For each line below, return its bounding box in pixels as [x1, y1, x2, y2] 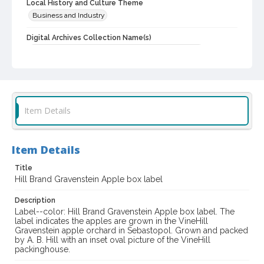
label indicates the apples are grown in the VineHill [15, 216, 208, 226]
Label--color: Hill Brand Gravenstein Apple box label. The [15, 207, 235, 217]
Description [15, 196, 55, 205]
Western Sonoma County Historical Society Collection [32, 46, 202, 55]
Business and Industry [32, 11, 105, 20]
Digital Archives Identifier [27, 68, 115, 77]
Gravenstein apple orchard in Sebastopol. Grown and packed [15, 226, 248, 236]
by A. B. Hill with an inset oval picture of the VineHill [15, 235, 210, 245]
